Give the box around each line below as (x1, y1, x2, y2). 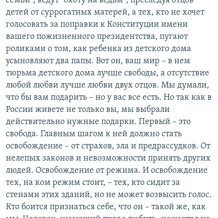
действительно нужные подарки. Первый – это (6, 117, 191, 127)
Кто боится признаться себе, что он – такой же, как (6, 202, 206, 212)
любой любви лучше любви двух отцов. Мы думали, (6, 81, 209, 91)
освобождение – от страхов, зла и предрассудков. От (6, 142, 210, 151)
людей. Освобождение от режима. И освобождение (6, 166, 208, 176)
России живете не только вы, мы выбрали (6, 105, 170, 115)
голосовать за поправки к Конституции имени (6, 20, 188, 30)
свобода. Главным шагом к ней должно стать (6, 129, 182, 139)
